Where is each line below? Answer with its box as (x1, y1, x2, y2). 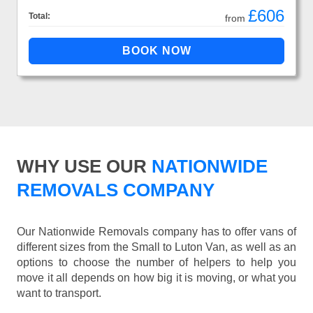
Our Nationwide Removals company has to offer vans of (17, 226, 296, 238)
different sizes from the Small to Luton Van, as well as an (17, 241, 296, 254)
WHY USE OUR (17, 156, 147, 177)
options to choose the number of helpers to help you (17, 256, 296, 269)
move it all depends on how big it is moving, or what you (17, 272, 296, 284)
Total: (29, 11, 50, 22)
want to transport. (17, 287, 101, 300)
